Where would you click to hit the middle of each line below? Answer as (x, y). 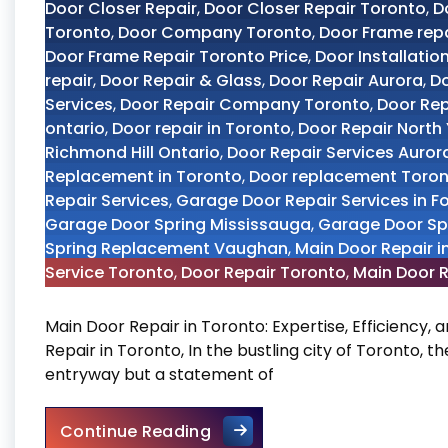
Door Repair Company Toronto (245, 104)
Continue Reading (135, 431)
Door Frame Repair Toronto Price (176, 56)
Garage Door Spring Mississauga (178, 224)
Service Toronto (109, 272)
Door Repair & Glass (181, 80)
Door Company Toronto (215, 32)
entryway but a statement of (159, 374)
